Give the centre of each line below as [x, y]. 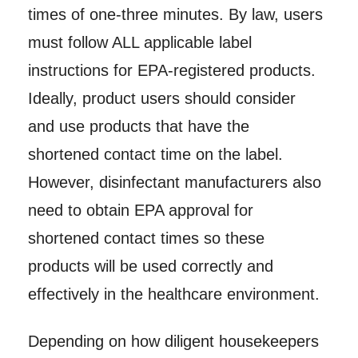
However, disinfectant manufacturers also [174, 183]
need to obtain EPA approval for [140, 211]
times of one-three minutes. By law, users [175, 15]
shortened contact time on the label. [155, 155]
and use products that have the [138, 127]
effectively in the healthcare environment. [173, 294]
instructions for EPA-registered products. [171, 71]
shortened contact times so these [146, 239]
